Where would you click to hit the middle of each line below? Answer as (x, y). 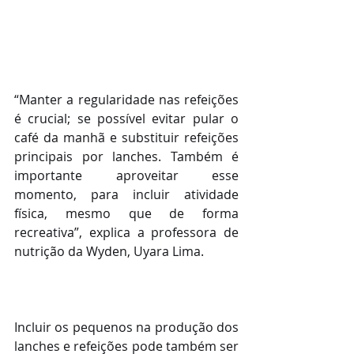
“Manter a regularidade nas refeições (126, 100)
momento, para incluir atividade (126, 195)
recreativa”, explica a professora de (126, 233)
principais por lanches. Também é (126, 157)
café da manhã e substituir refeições (126, 138)
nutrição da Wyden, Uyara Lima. (109, 252)
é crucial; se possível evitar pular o (126, 119)
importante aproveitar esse (126, 176)
